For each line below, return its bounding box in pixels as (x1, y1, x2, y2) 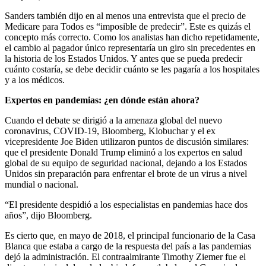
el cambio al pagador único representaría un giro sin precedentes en (5, 43, 255, 53)
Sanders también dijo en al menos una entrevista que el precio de (5, 11, 246, 21)
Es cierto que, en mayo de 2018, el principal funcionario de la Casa (5, 230, 255, 241)
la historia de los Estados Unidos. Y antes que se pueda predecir (5, 53, 242, 64)
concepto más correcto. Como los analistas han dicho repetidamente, (5, 32, 259, 43)
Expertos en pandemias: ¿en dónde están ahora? (5, 95, 199, 106)
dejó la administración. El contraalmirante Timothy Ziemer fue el (5, 252, 246, 262)
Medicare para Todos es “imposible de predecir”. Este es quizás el (5, 21, 251, 32)
